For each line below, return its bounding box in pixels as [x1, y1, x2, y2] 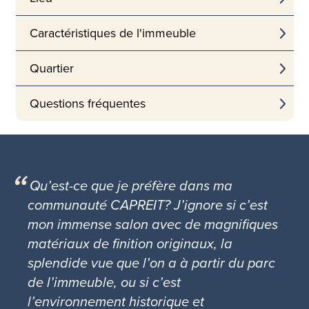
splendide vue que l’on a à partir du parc [28, 252, 276, 274]
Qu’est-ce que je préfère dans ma [30, 175, 233, 197]
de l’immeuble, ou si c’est [28, 272, 181, 293]
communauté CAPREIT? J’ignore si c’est [28, 195, 268, 216]
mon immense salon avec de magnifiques [28, 214, 279, 235]
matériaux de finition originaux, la [28, 233, 233, 255]
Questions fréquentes [29, 94, 146, 113]
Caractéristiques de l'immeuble [29, 24, 196, 43]
